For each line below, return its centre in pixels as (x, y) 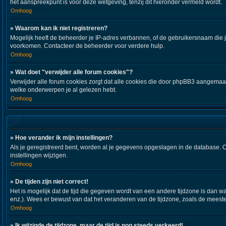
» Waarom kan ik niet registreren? (59, 28)
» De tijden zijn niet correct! (49, 182)
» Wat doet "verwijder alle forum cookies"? (71, 72)
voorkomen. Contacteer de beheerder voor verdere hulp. (87, 46)
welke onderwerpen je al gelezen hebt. (63, 90)
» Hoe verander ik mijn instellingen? (61, 138)
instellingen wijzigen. (39, 155)
